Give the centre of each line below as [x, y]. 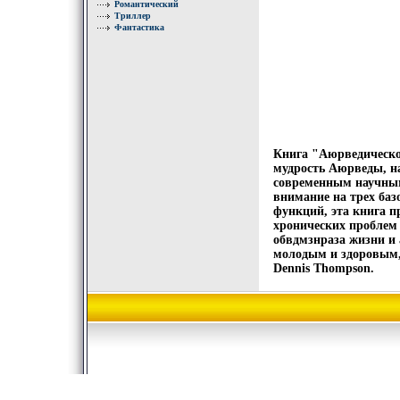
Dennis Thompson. [324, 268]
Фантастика [139, 27]
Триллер [133, 16]
